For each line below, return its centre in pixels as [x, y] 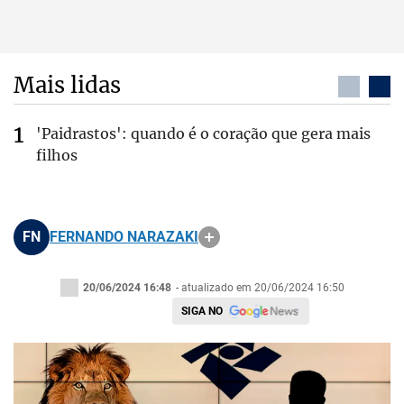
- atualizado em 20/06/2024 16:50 [260, 288]
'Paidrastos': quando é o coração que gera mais [203, 133]
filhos [57, 155]
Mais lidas [67, 85]
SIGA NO [202, 311]
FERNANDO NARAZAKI [124, 237]
